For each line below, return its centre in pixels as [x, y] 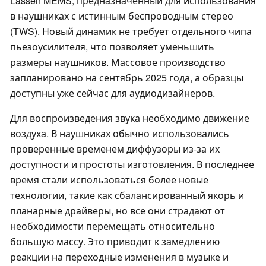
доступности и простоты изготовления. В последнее [132, 164]
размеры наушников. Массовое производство [118, 62]
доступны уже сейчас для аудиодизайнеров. [113, 93]
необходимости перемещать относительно [113, 226]
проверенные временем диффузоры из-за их [115, 149]
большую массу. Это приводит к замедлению [115, 242]
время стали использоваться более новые [109, 180]
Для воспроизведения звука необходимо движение [130, 118]
